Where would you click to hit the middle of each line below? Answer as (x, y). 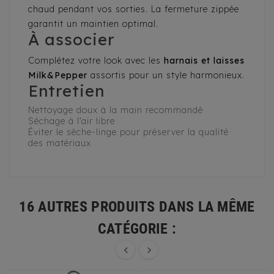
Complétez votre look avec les (96, 61)
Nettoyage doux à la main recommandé (116, 110)
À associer (72, 40)
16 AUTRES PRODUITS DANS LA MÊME (137, 207)
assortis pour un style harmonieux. (166, 76)
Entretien (66, 91)
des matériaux (60, 143)
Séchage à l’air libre (72, 121)
